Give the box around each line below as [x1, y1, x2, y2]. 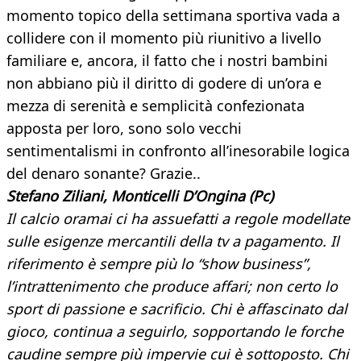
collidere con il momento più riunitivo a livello [6, 28, 322, 48]
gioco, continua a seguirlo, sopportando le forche [6, 322, 343, 342]
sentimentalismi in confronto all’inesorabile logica [6, 141, 350, 161]
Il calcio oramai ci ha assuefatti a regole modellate [6, 209, 350, 229]
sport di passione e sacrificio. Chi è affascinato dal [6, 299, 347, 319]
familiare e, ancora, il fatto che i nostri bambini [6, 51, 328, 71]
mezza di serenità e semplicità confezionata [6, 96, 305, 116]
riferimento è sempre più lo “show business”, [6, 254, 311, 274]
